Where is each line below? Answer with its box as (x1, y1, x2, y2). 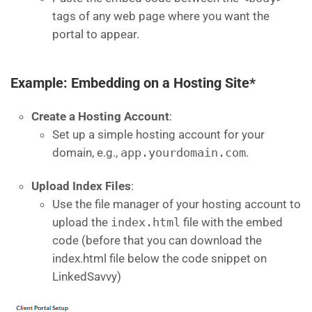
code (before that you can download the (52, 233, 262, 248)
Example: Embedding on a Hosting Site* (10, 75, 256, 92)
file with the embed (180, 215, 283, 230)
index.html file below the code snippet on (52, 251, 267, 266)
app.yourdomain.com (120, 146, 246, 160)
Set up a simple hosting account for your (52, 127, 265, 142)
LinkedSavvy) (52, 270, 121, 284)
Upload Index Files (31, 179, 131, 194)
